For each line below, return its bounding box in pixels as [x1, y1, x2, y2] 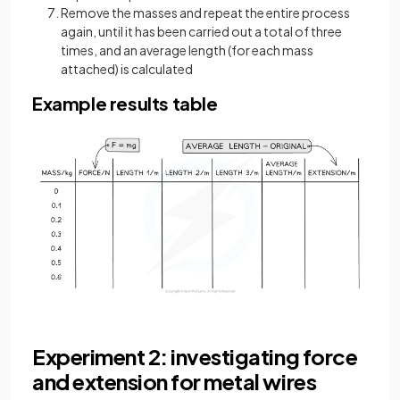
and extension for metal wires [32, 367, 317, 395]
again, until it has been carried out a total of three [61, 23, 342, 40]
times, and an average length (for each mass [61, 42, 313, 59]
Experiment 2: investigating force [32, 342, 358, 370]
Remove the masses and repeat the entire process [61, 4, 350, 21]
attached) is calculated [61, 61, 193, 78]
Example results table [32, 92, 218, 115]
